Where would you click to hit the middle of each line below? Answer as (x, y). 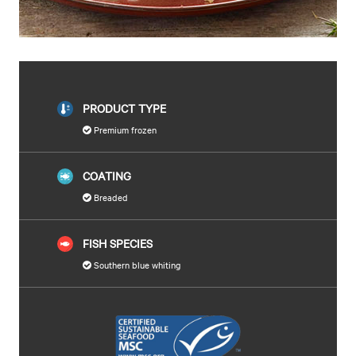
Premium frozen (124, 130)
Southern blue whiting (137, 265)
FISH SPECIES (118, 243)
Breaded (110, 197)
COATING (107, 176)
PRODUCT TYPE (125, 108)
